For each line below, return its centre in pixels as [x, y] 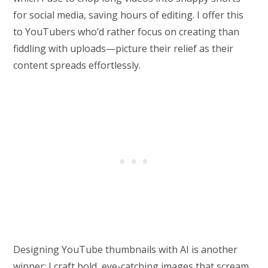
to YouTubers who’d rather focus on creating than [127, 32]
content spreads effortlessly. [77, 66]
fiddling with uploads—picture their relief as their [124, 49]
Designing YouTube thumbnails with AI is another [126, 250]
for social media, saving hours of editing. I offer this [129, 15]
